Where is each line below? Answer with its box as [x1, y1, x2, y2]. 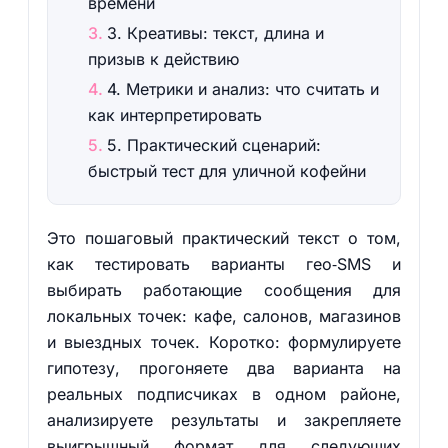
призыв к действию [87, 49, 239, 69]
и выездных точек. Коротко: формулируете [46, 332, 402, 352]
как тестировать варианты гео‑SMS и [46, 254, 402, 274]
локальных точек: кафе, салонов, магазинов [46, 306, 402, 326]
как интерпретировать [87, 105, 262, 125]
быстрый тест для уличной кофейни [87, 161, 366, 181]
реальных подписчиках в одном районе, [46, 384, 402, 404]
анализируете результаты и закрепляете [46, 410, 402, 430]
